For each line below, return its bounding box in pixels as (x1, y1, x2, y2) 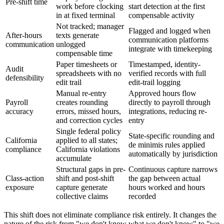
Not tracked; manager (56, 21, 124, 30)
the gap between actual (128, 173, 200, 182)
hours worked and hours (128, 182, 205, 191)
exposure (5, 182, 34, 191)
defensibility (5, 73, 44, 82)
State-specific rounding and (128, 131, 214, 140)
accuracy (5, 106, 33, 115)
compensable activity (128, 10, 194, 19)
